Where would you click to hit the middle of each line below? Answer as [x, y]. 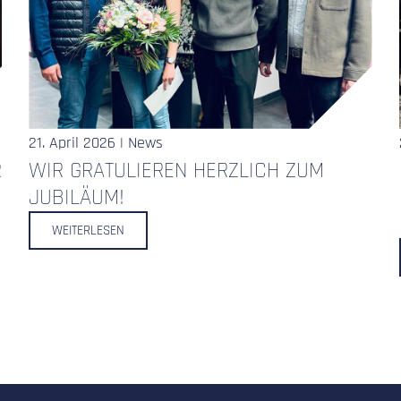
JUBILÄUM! [80, 197]
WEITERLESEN [89, 230]
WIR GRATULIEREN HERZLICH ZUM [177, 171]
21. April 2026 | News [96, 142]
